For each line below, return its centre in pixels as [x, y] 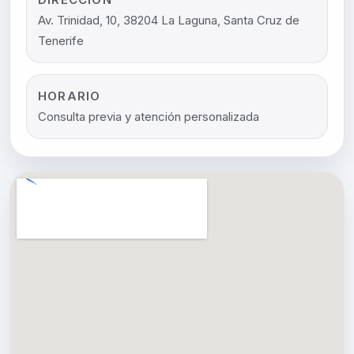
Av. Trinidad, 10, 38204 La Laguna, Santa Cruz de [169, 20]
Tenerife [61, 41]
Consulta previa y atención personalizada [149, 117]
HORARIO [70, 96]
